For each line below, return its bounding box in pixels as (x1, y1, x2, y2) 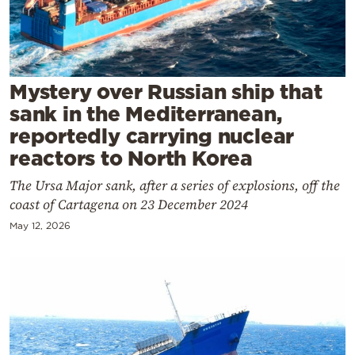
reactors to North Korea (10, 146, 253, 170)
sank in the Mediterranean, (10, 101, 282, 125)
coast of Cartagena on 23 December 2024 (10, 194, 248, 214)
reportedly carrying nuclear (10, 124, 295, 147)
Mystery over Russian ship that (10, 79, 323, 103)
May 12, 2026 (10, 219, 71, 231)
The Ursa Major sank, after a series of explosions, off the (10, 175, 340, 195)
